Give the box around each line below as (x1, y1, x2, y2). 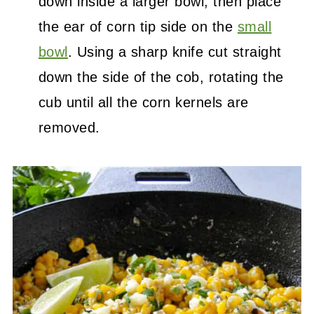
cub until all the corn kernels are (38, 94, 249, 110)
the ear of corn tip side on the (38, 18, 238, 34)
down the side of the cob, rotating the (38, 69, 284, 85)
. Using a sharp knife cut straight (67, 43, 282, 60)
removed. (38, 119, 100, 135)
